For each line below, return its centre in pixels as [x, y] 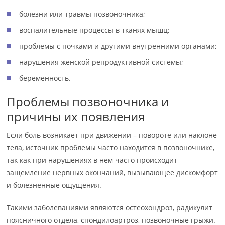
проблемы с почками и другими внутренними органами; [118, 46]
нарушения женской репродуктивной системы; [101, 62]
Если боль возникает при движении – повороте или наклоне [112, 135]
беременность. [45, 78]
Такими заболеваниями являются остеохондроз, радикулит [110, 208]
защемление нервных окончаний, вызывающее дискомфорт [113, 173]
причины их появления [76, 116]
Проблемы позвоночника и [88, 102]
